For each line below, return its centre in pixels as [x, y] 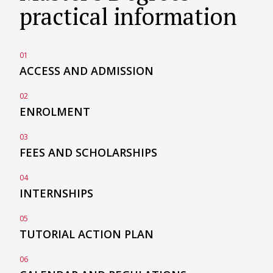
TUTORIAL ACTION [72, 234]
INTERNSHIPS [56, 193]
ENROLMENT [55, 111]
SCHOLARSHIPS [116, 152]
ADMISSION [122, 70]
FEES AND [47, 152]
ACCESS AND [55, 70]
